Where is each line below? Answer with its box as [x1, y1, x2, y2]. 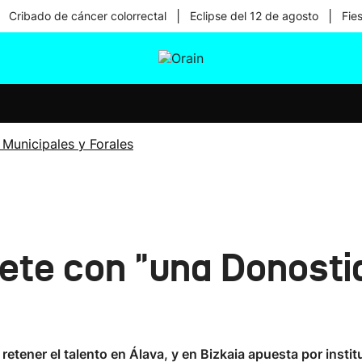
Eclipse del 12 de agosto [189, 9, 318, 23]
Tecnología [149, 126, 217, 142]
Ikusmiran [149, 84, 212, 100]
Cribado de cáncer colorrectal [8, 9, 166, 23]
